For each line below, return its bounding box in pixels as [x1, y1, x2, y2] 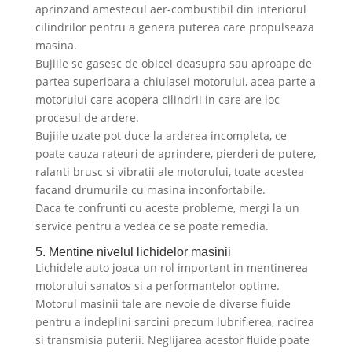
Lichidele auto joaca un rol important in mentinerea [35, 260, 308, 276]
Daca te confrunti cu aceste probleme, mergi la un [35, 200, 299, 216]
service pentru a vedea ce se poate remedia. [35, 218, 269, 234]
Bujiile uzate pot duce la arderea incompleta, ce [35, 128, 287, 144]
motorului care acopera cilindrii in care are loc [35, 92, 280, 108]
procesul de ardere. [35, 110, 139, 126]
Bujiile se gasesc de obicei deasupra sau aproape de [35, 56, 312, 71]
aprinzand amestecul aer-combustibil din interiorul [35, 2, 306, 17]
